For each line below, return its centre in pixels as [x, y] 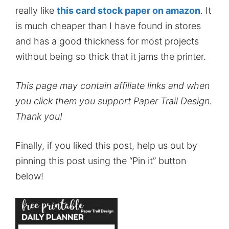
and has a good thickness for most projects [107, 41]
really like [36, 11]
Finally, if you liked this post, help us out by [106, 146]
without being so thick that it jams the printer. [111, 57]
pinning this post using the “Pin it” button [101, 161]
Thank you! [39, 117]
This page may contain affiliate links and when [112, 86]
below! [29, 176]
